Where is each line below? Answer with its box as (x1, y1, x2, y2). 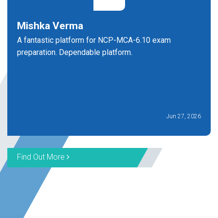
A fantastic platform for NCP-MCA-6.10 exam (17, 36, 171, 45)
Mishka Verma (17, 20, 83, 32)
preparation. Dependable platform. (17, 48, 132, 57)
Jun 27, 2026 (166, 113, 201, 120)
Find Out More (17, 152, 67, 162)
